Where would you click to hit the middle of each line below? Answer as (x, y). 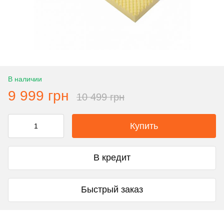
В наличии (25, 79)
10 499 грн (100, 97)
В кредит (112, 158)
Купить (144, 126)
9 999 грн (38, 95)
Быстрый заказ (112, 190)
